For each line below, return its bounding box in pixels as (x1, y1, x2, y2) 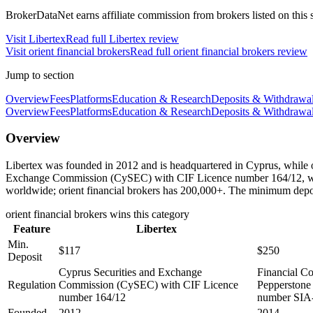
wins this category (107, 208, 189, 221)
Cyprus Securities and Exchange (59, 266, 202, 279)
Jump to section (6, 68, 74, 81)
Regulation (8, 279, 56, 291)
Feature (13, 223, 50, 235)
